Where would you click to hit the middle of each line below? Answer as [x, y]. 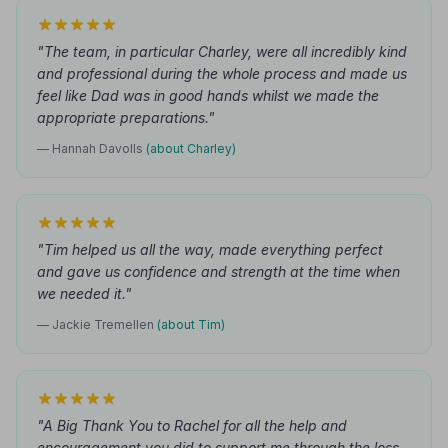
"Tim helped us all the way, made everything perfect [210, 249]
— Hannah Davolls [91, 148]
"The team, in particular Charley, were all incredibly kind [222, 51]
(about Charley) [191, 148]
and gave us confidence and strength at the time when [218, 271]
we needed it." [84, 293]
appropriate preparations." [126, 117]
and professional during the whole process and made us [222, 73]
